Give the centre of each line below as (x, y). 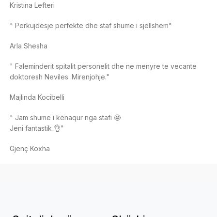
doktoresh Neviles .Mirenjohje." (61, 77)
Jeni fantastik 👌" (38, 128)
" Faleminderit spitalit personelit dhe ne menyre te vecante (103, 66)
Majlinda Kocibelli (37, 97)
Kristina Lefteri (32, 5)
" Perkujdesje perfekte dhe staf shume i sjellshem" (92, 26)
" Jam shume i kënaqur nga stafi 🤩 (65, 118)
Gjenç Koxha (30, 149)
